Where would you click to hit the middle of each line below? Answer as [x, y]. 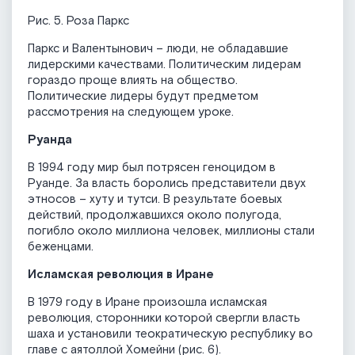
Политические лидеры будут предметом [143, 97]
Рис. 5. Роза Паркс [78, 21]
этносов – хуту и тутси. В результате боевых [155, 200]
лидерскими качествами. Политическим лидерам [164, 65]
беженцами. [61, 247]
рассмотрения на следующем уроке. [131, 113]
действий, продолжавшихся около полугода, [155, 216]
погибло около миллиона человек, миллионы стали [171, 231]
